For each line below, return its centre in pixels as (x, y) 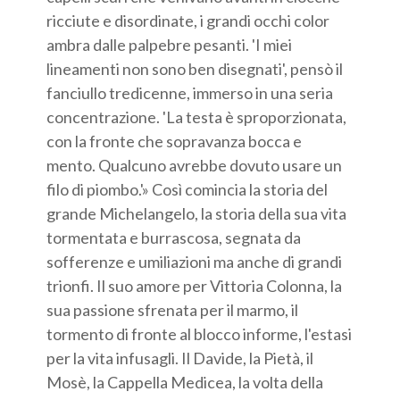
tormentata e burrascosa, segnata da (174, 237)
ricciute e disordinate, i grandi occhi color (188, 20)
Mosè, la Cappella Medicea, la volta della (185, 382)
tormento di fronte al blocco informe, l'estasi (200, 333)
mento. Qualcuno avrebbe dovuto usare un (195, 165)
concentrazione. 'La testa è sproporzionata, (197, 117)
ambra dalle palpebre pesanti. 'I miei (170, 44)
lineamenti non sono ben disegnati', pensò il (195, 68)
